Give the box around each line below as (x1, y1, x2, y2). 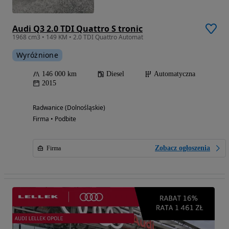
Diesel (106, 70, 124, 78)
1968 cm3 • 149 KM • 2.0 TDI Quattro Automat (12, 33, 143, 41)
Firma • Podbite (33, 114, 76, 123)
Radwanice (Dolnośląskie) (33, 103, 105, 112)
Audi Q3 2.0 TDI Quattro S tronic (12, 23, 143, 34)
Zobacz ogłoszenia (155, 144, 210, 152)
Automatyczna (154, 70, 195, 78)
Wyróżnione (16, 50, 58, 60)
